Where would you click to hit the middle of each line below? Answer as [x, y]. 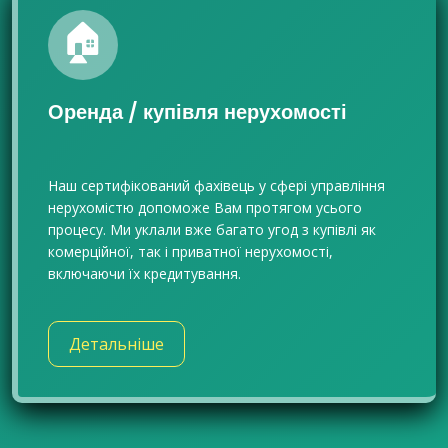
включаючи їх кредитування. [144, 273]
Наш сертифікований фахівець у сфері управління [216, 185]
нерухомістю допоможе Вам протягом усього [205, 207]
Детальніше [116, 344]
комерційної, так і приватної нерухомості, [190, 251]
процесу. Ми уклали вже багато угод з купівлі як [212, 229]
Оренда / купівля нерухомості [197, 112]
